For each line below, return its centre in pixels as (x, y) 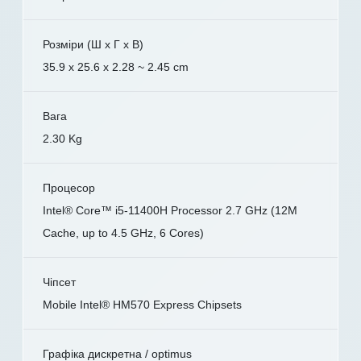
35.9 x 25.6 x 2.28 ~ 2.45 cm (116, 67)
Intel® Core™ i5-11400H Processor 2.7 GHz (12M (170, 211)
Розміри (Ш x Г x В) (93, 45)
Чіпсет (59, 282)
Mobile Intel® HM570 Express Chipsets (142, 305)
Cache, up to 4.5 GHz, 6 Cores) (123, 233)
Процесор (69, 188)
